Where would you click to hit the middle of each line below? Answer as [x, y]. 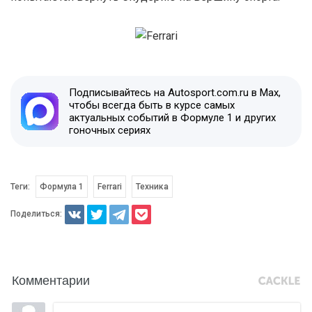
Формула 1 [62, 187]
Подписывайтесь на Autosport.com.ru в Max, [175, 93]
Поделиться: [36, 213]
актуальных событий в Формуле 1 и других [172, 118]
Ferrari [109, 187]
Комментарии [51, 280]
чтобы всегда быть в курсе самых [152, 106]
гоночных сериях [110, 131]
